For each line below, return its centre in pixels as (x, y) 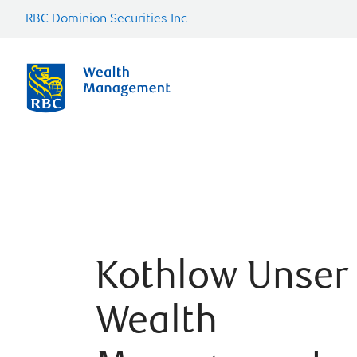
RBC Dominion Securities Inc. (108, 20)
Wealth (157, 324)
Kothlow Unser (222, 279)
